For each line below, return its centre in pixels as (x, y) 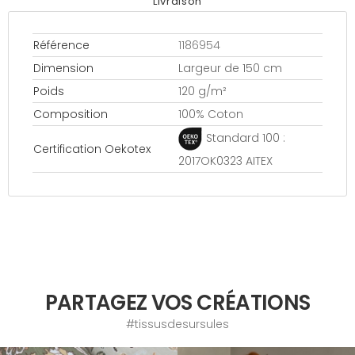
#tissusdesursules (177, 324)
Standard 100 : (246, 137)
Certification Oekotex (92, 149)
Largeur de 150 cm (230, 68)
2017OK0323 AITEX (225, 160)
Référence (61, 45)
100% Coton (211, 114)
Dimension (63, 68)
